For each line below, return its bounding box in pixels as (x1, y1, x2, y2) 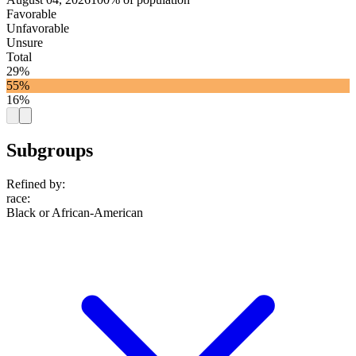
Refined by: (6, 177, 65, 192)
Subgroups (6, 140, 93, 161)
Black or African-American (6, 206, 143, 220)
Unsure (6, 36, 43, 50)
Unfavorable (6, 21, 69, 36)
